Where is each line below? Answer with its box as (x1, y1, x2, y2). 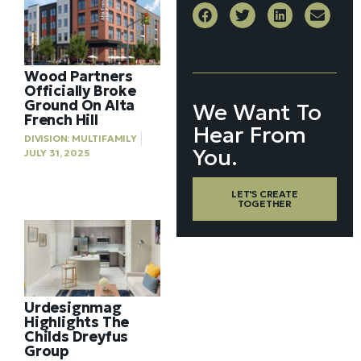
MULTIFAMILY (72, 132, 137, 145)
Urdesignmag (24, 298, 122, 317)
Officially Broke (24, 81, 136, 101)
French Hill (24, 110, 98, 130)
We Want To (192, 98, 322, 127)
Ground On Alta (24, 96, 135, 115)
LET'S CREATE (231, 187, 298, 200)
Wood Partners (24, 67, 133, 86)
